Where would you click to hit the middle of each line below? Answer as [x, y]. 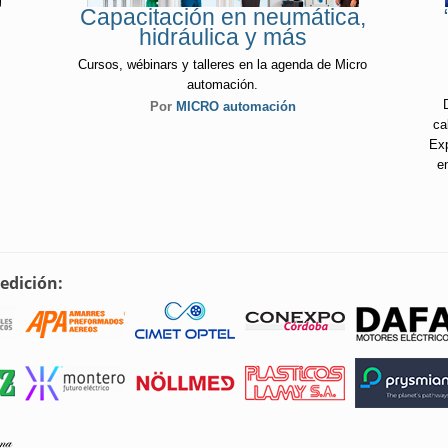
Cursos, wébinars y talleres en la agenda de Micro [223, 64]
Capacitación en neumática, [222, 17]
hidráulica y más [222, 37]
